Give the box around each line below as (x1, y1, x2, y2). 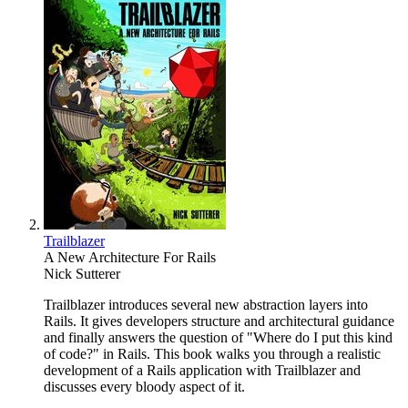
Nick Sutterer (44, 266, 120, 282)
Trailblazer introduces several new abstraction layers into (44, 297, 368, 313)
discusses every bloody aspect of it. (44, 379, 245, 395)
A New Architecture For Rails (44, 250, 216, 266)
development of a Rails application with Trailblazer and (44, 362, 361, 379)
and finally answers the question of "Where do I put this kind (44, 330, 393, 346)
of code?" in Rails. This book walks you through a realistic (44, 346, 381, 362)
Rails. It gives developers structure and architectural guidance (44, 313, 394, 330)
